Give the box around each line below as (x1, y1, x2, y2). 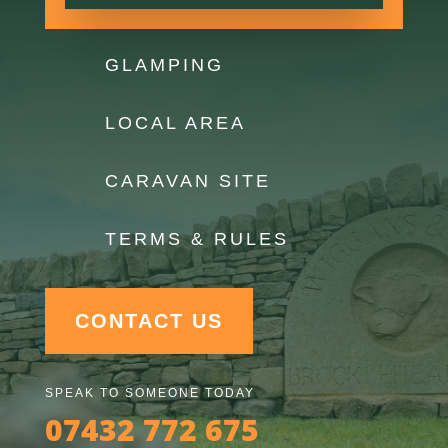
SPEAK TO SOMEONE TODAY (44, 385, 255, 400)
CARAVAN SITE (104, 170, 271, 191)
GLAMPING (104, 54, 224, 75)
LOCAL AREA (104, 112, 246, 133)
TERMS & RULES (104, 228, 289, 249)
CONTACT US (74, 309, 223, 332)
